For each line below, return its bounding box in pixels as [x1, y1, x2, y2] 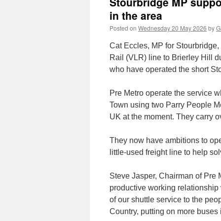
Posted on [110, 24, 137, 32]
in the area [110, 8, 162, 23]
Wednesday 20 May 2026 [138, 24, 207, 32]
